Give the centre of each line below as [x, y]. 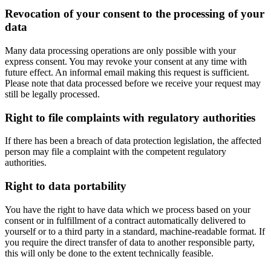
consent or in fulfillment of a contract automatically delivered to [125, 220]
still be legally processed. [52, 94]
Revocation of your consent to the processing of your [135, 14]
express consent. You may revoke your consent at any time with [126, 61]
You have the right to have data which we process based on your [128, 209]
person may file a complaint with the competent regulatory [116, 152]
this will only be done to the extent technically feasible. [109, 253]
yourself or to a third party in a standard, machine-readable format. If [135, 231]
